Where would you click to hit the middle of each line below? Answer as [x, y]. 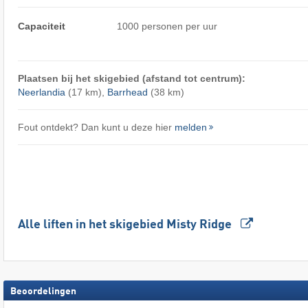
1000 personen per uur [167, 26]
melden [190, 128]
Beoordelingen [43, 291]
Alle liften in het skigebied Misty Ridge [126, 224]
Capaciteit [41, 26]
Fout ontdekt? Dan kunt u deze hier [96, 128]
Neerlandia [41, 92]
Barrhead [127, 92]
